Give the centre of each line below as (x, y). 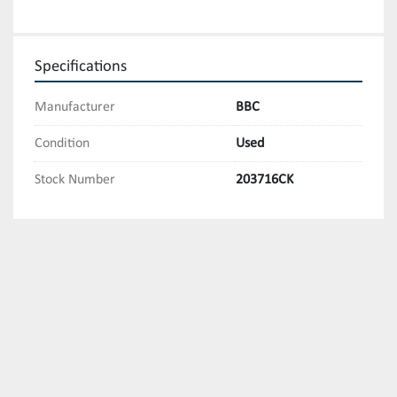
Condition (62, 144)
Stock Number (75, 180)
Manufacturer (75, 108)
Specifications (81, 67)
